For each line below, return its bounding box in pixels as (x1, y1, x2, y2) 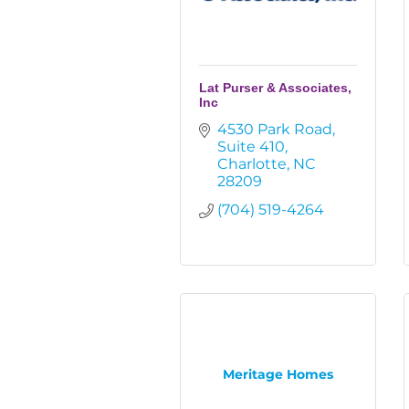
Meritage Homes (223, 366, 333, 383)
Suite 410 (217, 138, 285, 155)
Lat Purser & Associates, (199, 80, 351, 95)
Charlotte (217, 155, 287, 173)
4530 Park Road (217, 121, 332, 138)
